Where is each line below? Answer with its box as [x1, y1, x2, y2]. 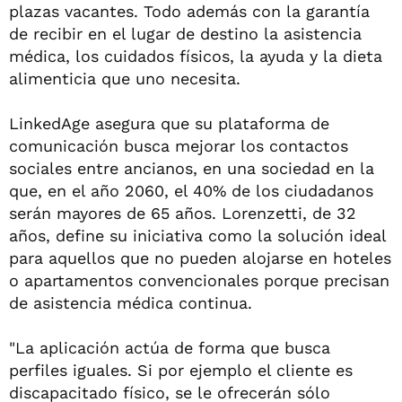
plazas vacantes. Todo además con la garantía [9, 2, 370, 21]
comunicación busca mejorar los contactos [9, 136, 348, 155]
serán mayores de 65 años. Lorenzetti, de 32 [9, 204, 356, 223]
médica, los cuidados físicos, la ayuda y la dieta [9, 47, 382, 66]
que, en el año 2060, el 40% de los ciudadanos [9, 181, 373, 200]
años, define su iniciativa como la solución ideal [9, 226, 386, 245]
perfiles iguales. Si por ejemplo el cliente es [9, 361, 353, 380]
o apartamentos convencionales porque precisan [9, 271, 389, 290]
